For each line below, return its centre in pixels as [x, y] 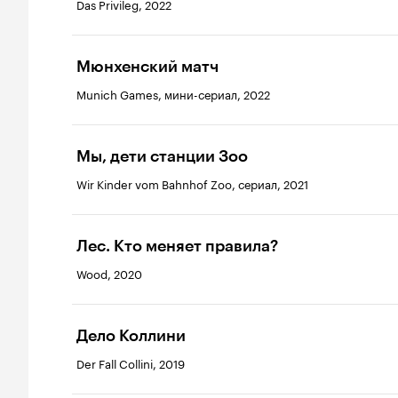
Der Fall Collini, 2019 [131, 363]
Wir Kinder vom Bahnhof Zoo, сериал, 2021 [192, 183]
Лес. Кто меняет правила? [177, 247]
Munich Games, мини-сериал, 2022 [173, 94]
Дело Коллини [131, 336]
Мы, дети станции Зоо [162, 157]
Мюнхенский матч [147, 67]
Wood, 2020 [109, 273]
